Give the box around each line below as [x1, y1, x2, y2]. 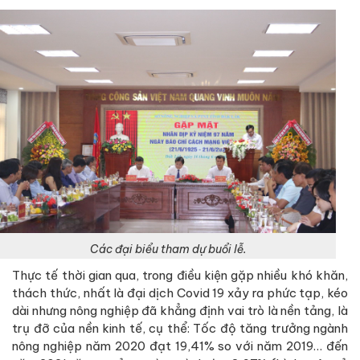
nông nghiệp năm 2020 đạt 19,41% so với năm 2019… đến [12, 338, 348, 354]
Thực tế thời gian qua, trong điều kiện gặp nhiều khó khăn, [12, 268, 348, 284]
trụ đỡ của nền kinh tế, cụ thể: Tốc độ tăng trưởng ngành [12, 321, 348, 337]
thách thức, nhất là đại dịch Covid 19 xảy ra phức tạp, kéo [12, 285, 348, 301]
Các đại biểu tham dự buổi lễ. [89, 242, 247, 257]
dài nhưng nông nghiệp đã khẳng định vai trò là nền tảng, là [12, 303, 348, 319]
